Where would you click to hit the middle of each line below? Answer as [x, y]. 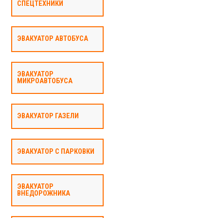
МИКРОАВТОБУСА [45, 81]
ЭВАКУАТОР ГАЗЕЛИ [48, 116]
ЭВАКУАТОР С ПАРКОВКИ [55, 151]
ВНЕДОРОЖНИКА [43, 193]
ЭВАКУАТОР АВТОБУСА [52, 39]
